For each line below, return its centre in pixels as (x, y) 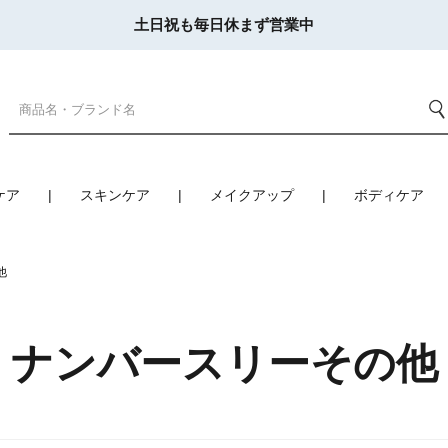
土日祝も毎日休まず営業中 (224, 24)
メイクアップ (252, 195)
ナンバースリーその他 (224, 363)
